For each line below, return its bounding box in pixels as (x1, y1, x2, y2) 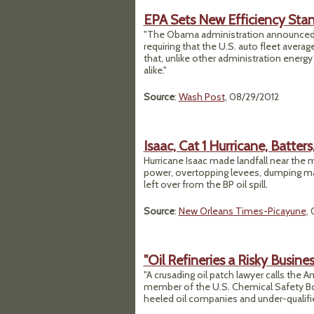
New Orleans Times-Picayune (178, 205, 306, 217)
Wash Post (178, 90, 225, 103)
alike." (143, 64, 167, 76)
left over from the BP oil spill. (143, 178, 268, 191)
